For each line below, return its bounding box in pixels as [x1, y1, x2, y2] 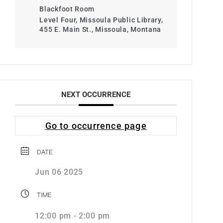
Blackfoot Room [39, 5, 95, 13]
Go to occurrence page [45, 120, 147, 131]
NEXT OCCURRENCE [61, 90, 131, 99]
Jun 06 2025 [35, 167, 84, 177]
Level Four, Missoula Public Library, [39, 16, 163, 24]
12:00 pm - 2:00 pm [35, 211, 110, 221]
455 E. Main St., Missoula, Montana [39, 25, 162, 33]
